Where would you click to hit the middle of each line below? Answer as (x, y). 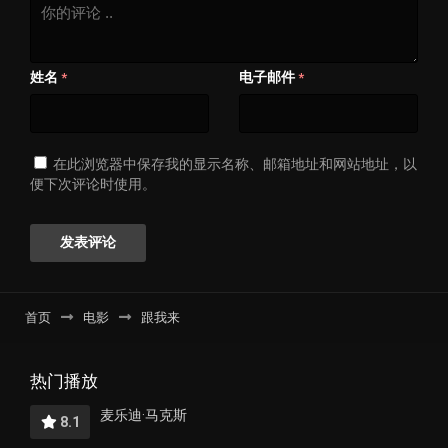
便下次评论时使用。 (93, 184)
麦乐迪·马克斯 (143, 415)
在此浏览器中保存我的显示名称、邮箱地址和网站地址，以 (235, 164)
